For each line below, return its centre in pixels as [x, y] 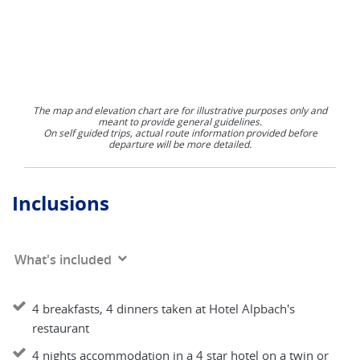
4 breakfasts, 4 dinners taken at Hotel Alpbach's [164, 309]
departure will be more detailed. [180, 144]
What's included [63, 260]
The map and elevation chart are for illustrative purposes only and [180, 110]
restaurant [61, 328]
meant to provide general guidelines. [180, 121]
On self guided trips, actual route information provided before [180, 133]
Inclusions [61, 203]
